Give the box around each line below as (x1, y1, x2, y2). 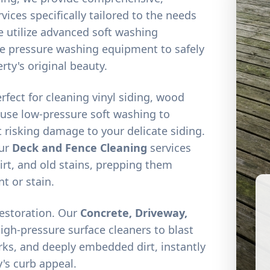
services (147, 140, 192, 155)
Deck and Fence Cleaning (12, 140, 148, 155)
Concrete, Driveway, (80, 206, 188, 220)
